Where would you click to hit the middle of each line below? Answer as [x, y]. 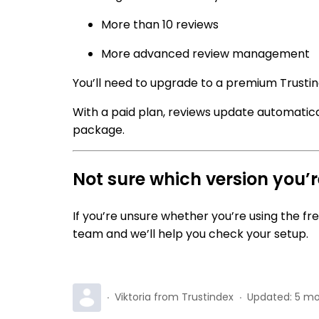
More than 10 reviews [160, 25]
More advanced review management [205, 54]
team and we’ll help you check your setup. [190, 234]
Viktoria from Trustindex [174, 297]
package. [99, 130]
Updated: [270, 297]
